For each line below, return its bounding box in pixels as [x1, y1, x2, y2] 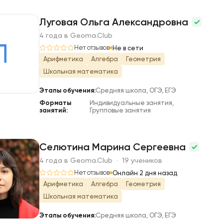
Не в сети [112, 44, 143, 52]
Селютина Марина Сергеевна [39, 141, 188, 153]
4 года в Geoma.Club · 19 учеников [39, 156, 162, 164]
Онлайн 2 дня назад [112, 169, 177, 177]
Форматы [39, 99, 71, 107]
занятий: [39, 107, 68, 114]
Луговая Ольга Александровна [39, 16, 191, 28]
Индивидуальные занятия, [89, 99, 174, 107]
